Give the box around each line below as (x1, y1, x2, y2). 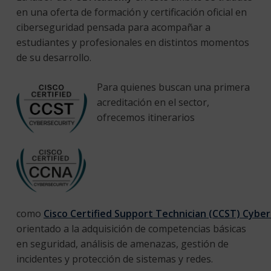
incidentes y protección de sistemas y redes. (16, 252, 215, 266)
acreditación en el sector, (96, 95, 209, 109)
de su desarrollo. (16, 50, 94, 64)
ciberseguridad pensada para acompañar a (16, 20, 211, 34)
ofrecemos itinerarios (96, 110, 195, 124)
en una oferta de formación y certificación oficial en (16, 5, 247, 19)
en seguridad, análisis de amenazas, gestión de (16, 237, 229, 250)
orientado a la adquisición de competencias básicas (16, 221, 246, 235)
